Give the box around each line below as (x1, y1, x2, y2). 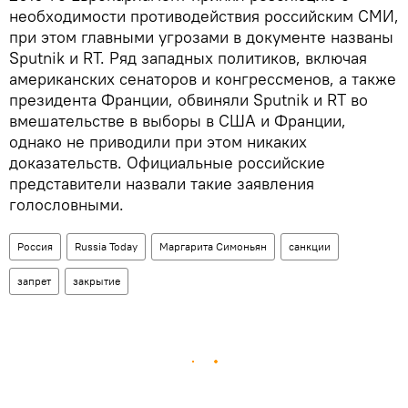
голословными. (9, 193, 124, 215)
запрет (17, 273, 51, 288)
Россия (17, 239, 53, 253)
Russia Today (75, 239, 138, 253)
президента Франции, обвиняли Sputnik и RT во (9, 88, 368, 110)
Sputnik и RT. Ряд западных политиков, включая (9, 46, 367, 68)
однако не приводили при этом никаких (9, 130, 307, 152)
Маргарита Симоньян (159, 239, 267, 253)
